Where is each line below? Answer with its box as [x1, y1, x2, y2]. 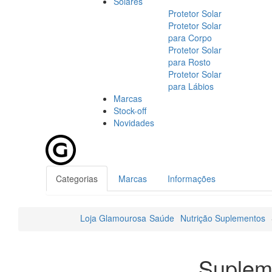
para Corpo [168, 31, 212, 44]
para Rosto [168, 55, 211, 68]
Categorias [56, 172, 98, 185]
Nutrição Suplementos [180, 211, 265, 224]
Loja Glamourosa [80, 211, 146, 224]
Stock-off [114, 104, 146, 117]
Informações [168, 172, 216, 185]
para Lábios [168, 80, 214, 92]
